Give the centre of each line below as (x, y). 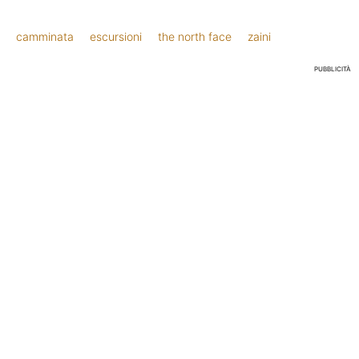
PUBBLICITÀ (333, 69)
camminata (45, 36)
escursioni (116, 36)
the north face (195, 36)
